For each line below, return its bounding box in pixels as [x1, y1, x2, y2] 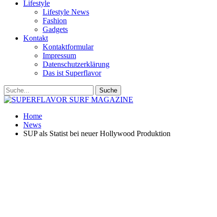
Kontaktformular [43, 43, 93, 51]
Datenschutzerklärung [43, 60, 109, 68]
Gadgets [43, 25, 68, 33]
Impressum [43, 51, 76, 60]
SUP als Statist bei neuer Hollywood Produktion [23, 129, 170, 138]
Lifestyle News [43, 8, 89, 16]
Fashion [43, 16, 67, 25]
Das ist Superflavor [43, 69, 101, 77]
